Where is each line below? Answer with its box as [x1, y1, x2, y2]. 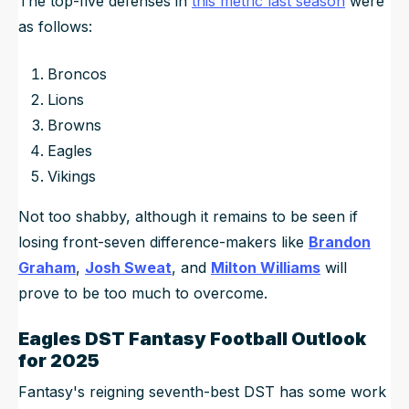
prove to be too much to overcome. [18, 284, 267, 303]
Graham [18, 258, 76, 278]
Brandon [309, 233, 371, 252]
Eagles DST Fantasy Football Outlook [18, 328, 366, 351]
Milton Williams [211, 258, 320, 278]
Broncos [47, 65, 107, 84]
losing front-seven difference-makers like [18, 233, 309, 252]
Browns [47, 116, 101, 135]
